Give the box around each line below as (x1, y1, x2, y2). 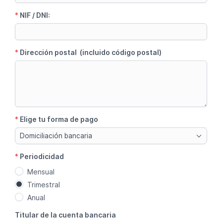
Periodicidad (20, 152, 64, 161)
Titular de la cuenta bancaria (15, 211, 116, 220)
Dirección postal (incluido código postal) (20, 48, 162, 56)
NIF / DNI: (20, 10, 50, 19)
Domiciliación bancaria (20, 131, 92, 140)
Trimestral (27, 180, 60, 189)
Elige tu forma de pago (20, 114, 98, 123)
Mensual (27, 167, 55, 176)
